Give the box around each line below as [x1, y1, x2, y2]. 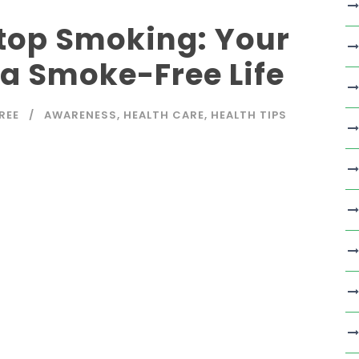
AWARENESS [44, 107, 117, 123]
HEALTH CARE [123, 107, 204, 123]
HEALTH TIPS [211, 107, 287, 123]
